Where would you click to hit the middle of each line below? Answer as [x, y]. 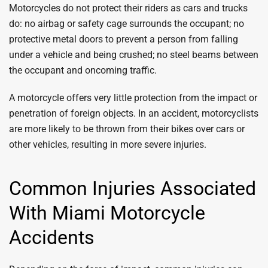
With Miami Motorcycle [107, 213]
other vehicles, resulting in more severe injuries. [108, 144]
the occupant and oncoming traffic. [83, 70]
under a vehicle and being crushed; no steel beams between [134, 55]
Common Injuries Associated [133, 188]
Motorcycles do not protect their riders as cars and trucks [128, 8]
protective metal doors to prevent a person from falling [124, 39]
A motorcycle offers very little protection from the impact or [133, 98]
